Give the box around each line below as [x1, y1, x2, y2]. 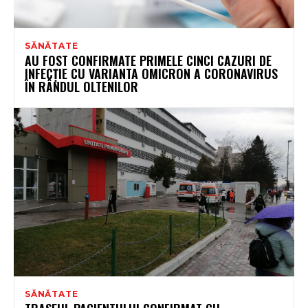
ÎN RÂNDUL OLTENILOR [25, 77, 138, 96]
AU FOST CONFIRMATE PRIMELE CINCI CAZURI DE [25, 51, 272, 69]
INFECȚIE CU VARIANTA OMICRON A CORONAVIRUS [25, 64, 278, 82]
